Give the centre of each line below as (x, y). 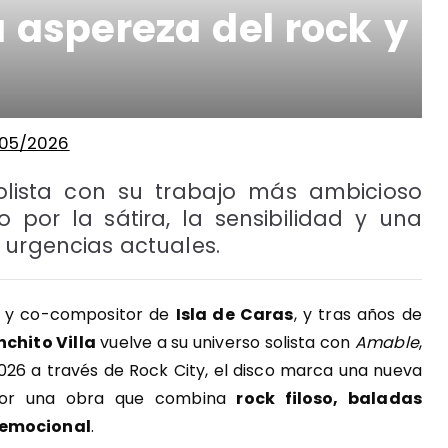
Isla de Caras (234, 314)
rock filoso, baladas (329, 398)
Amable (387, 342)
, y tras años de (357, 314)
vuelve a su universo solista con (225, 342)
